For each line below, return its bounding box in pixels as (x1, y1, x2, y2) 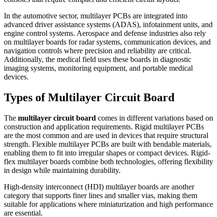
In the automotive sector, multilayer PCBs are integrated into (4, 12, 187, 20)
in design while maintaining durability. (4, 166, 121, 174)
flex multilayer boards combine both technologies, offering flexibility (4, 157, 213, 166)
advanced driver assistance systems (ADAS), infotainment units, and (4, 20, 213, 29)
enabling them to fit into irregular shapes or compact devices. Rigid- (4, 148, 210, 157)
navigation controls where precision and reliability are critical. (4, 46, 191, 55)
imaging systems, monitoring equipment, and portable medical (4, 64, 193, 73)
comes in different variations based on (96, 113, 213, 122)
